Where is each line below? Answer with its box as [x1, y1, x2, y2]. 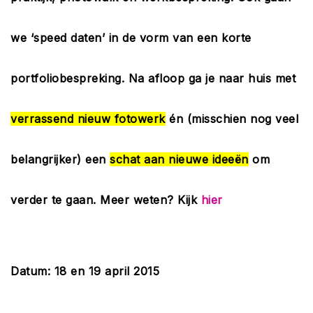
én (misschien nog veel [165, 112, 298, 126]
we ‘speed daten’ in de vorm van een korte [10, 31, 252, 45]
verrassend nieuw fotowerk [10, 112, 166, 126]
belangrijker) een [10, 152, 110, 166]
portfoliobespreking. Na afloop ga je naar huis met [10, 71, 296, 85]
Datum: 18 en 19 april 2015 [10, 264, 159, 278]
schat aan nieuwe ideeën [110, 152, 249, 166]
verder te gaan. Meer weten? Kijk [10, 193, 201, 207]
